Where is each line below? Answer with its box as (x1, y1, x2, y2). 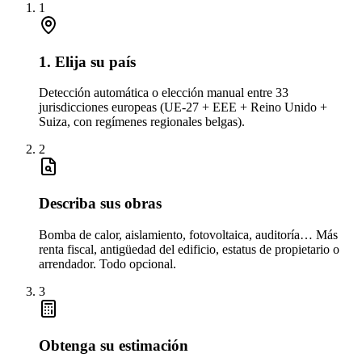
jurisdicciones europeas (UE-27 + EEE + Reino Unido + (39, 100, 327, 115)
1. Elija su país (39, 53, 136, 70)
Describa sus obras (39, 195, 162, 213)
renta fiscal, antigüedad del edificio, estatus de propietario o (39, 242, 339, 256)
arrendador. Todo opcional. (39, 256, 176, 271)
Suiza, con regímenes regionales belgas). (39, 115, 245, 129)
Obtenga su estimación (39, 336, 188, 354)
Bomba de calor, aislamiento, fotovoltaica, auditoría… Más (39, 227, 338, 242)
